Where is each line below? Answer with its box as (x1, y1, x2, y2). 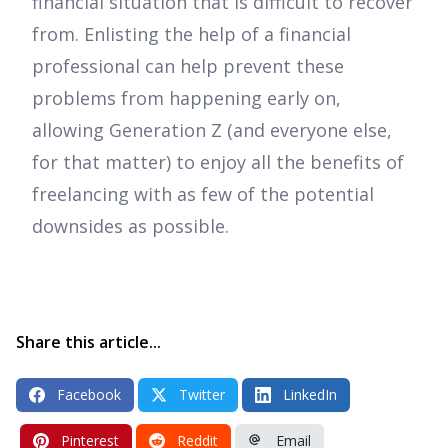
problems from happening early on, (32, 85, 341, 110)
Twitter (179, 384, 225, 404)
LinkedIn (283, 384, 337, 404)
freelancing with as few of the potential (32, 181, 374, 206)
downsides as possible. (32, 213, 229, 238)
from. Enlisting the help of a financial (32, 21, 351, 46)
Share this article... (16, 330, 161, 353)
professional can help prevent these (32, 53, 344, 78)
